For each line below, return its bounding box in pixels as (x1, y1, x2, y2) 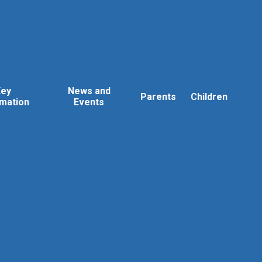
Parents (140, 91, 177, 102)
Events (74, 96, 105, 108)
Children (190, 91, 227, 102)
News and (67, 85, 111, 97)
